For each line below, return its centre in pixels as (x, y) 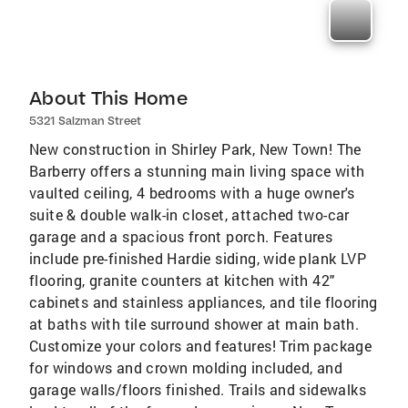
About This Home (108, 97)
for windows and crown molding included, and (186, 367)
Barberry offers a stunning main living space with (197, 170)
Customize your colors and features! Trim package (201, 345)
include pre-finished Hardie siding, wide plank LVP (198, 258)
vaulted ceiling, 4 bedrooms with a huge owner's (192, 192)
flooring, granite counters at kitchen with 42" (182, 280)
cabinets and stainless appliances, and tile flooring (204, 301)
